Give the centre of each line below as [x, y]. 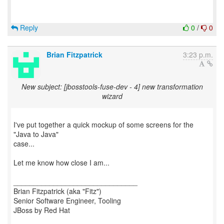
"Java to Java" [36, 134]
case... [24, 143]
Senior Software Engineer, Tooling [67, 200]
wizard [112, 96]
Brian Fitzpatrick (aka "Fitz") [57, 191]
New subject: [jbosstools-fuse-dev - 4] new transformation [112, 86]
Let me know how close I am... [61, 162]
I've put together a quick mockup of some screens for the [103, 124]
